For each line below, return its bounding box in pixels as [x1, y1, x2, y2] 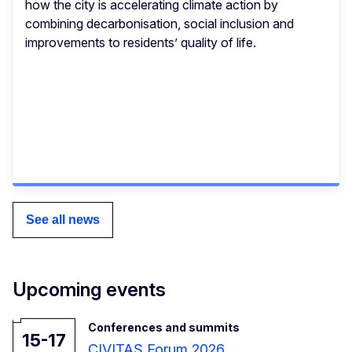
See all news [26, 212, 100, 226]
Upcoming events [13, 277, 166, 301]
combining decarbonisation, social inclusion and [25, 15, 294, 31]
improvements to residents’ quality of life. [25, 34, 256, 50]
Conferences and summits [88, 320, 240, 334]
